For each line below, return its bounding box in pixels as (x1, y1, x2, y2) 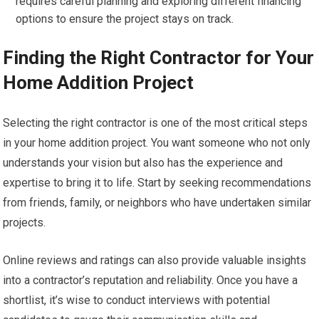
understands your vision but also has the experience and (3, 156, 283, 169)
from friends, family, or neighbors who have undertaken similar (3, 196, 312, 209)
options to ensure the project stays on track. (16, 12, 234, 26)
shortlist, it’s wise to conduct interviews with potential (3, 293, 271, 307)
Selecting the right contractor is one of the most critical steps (3, 116, 308, 130)
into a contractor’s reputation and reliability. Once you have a (3, 273, 298, 287)
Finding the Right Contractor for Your (3, 47, 315, 68)
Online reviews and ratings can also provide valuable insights (3, 253, 307, 267)
